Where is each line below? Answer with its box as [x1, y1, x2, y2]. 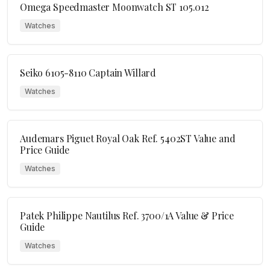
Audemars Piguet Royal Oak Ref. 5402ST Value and [20, 131, 236, 145]
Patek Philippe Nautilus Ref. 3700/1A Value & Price [20, 209, 234, 222]
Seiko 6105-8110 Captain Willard [20, 66, 157, 79]
